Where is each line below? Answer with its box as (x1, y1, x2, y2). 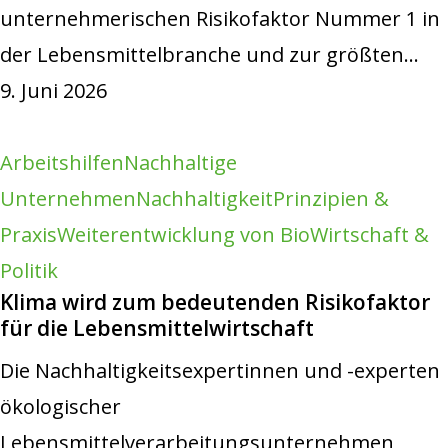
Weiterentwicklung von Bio (57, 220, 310, 248)
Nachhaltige (124, 148, 237, 176)
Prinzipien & (273, 184, 389, 212)
